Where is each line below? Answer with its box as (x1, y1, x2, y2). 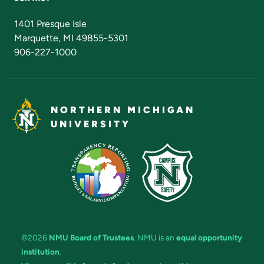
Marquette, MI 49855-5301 (14, 32, 128, 44)
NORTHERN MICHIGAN (51, 104, 196, 116)
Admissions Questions (33, 11, 126, 23)
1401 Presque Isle (14, 18, 87, 30)
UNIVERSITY (51, 118, 131, 130)
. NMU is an (134, 233, 176, 243)
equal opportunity (176, 233, 242, 243)
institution (21, 247, 60, 257)
